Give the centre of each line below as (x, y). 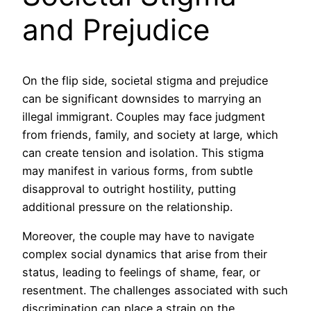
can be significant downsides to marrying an (142, 98)
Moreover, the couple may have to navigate (138, 236)
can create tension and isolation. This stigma (143, 152)
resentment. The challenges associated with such (155, 290)
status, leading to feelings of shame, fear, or (141, 272)
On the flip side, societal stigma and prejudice (145, 80)
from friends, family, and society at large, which (150, 134)
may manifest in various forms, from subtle (137, 170)
